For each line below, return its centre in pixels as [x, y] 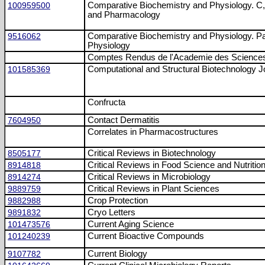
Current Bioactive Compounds [146, 236]
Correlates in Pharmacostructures [153, 132]
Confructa [106, 102]
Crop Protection [118, 201]
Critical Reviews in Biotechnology [152, 153]
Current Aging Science [131, 224]
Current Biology [117, 254]
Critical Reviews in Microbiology [149, 177]
